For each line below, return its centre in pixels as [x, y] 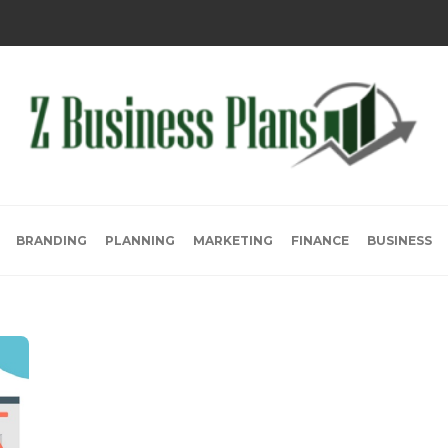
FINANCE [320, 240]
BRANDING [51, 240]
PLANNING [140, 240]
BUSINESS [399, 240]
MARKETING [233, 240]
